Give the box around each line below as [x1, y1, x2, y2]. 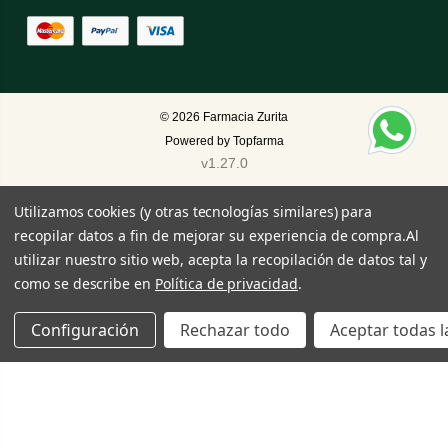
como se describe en [14, 274, 155, 293]
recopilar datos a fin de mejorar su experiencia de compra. [14, 226, 407, 245]
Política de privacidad [155, 274, 298, 293]
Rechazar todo [180, 319, 290, 341]
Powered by [164, 134, 233, 148]
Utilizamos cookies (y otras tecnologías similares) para [14, 202, 373, 221]
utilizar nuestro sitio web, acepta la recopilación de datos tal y [14, 250, 427, 269]
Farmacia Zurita [203, 110, 288, 124]
